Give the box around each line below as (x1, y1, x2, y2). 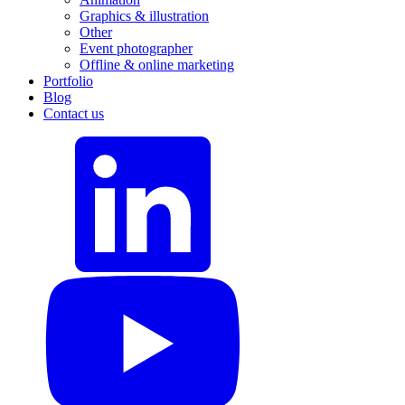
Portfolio (43, 73, 93, 89)
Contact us (43, 106, 104, 122)
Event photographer (80, 41, 193, 57)
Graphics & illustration (80, 8, 209, 24)
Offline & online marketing (80, 57, 234, 73)
